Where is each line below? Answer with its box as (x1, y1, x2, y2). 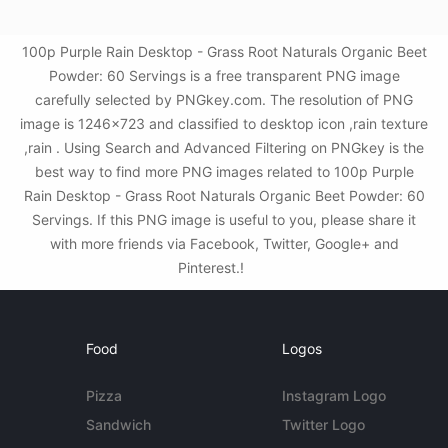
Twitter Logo (281, 416, 365, 434)
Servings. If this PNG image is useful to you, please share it (32, 211, 416, 229)
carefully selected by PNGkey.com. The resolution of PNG (35, 91, 413, 109)
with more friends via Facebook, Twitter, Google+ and (49, 235, 399, 253)
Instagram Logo (281, 387, 386, 405)
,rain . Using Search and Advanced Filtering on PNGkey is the (24, 139, 424, 157)
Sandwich (86, 416, 152, 434)
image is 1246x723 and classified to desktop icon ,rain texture (20, 115, 428, 133)
